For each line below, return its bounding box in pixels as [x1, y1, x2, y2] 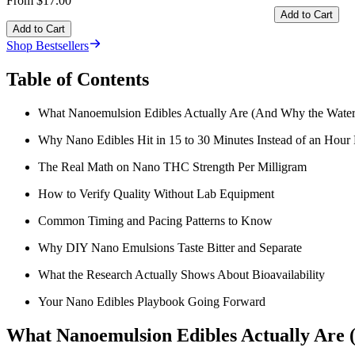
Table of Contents [6, 69, 149, 90]
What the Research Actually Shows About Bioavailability [38, 268, 325, 282]
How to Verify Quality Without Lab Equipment [38, 187, 274, 201]
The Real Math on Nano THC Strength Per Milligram [38, 160, 307, 174]
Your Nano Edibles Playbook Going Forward [38, 295, 265, 309]
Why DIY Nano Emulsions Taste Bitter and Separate [38, 241, 302, 255]
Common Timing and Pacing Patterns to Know [38, 214, 273, 228]
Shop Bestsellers [6, 39, 89, 53]
